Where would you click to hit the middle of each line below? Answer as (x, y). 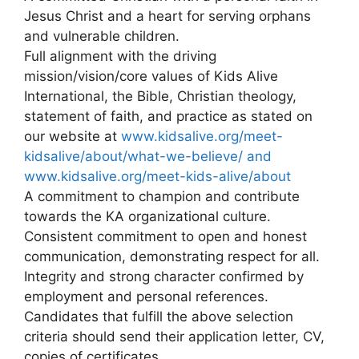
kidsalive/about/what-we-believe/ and (148, 156)
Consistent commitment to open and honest (165, 236)
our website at (73, 136)
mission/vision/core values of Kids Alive (151, 76)
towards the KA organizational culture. (147, 216)
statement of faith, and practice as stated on (168, 116)
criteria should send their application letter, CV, (174, 336)
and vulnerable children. (102, 36)
